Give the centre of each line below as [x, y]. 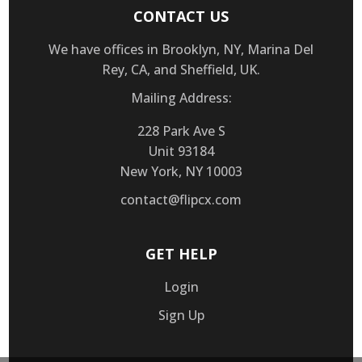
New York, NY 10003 [181, 171]
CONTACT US [181, 16]
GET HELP [181, 253]
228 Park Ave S [181, 130]
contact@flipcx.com [181, 199]
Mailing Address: [181, 97]
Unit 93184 [181, 151]
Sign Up [181, 315]
